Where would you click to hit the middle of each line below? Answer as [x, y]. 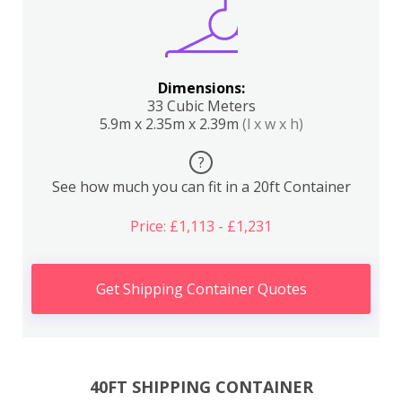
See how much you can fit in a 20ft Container [201, 187]
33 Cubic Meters [201, 106]
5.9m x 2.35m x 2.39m [170, 124]
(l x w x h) [272, 124]
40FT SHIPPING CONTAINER [201, 386]
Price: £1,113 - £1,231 [201, 226]
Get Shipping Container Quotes [201, 289]
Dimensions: [201, 88]
